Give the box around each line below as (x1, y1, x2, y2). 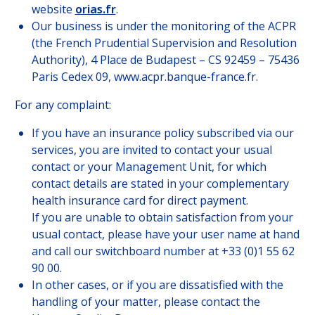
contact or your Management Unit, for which (31, 158, 266, 174)
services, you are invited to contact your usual (31, 141, 272, 157)
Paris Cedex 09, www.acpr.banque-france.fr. (31, 68, 258, 84)
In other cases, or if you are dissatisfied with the (31, 276, 283, 292)
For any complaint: (14, 96, 111, 112)
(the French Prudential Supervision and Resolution (31, 34, 297, 51)
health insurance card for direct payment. (31, 192, 248, 208)
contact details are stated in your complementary (31, 175, 289, 191)
